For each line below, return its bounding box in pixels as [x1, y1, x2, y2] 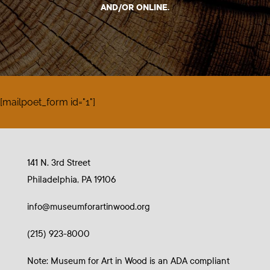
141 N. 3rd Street [27, 157, 90, 169]
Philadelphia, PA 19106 [27, 174, 116, 186]
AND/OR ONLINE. [100, 2, 169, 13]
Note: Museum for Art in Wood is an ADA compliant [27, 256, 230, 267]
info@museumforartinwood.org [27, 201, 150, 213]
